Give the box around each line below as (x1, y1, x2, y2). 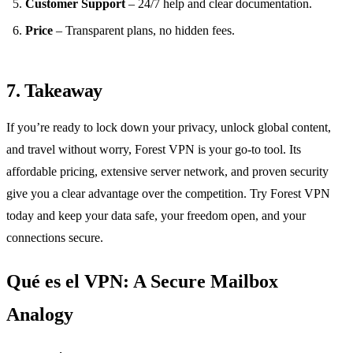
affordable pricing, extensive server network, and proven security (6, 164, 329, 178)
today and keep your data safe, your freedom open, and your (6, 208, 306, 222)
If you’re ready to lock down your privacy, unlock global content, (6, 120, 331, 134)
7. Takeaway (6, 80, 102, 101)
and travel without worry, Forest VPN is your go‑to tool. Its (6, 142, 301, 156)
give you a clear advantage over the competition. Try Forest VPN (6, 186, 330, 200)
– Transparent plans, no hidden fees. (53, 23, 235, 37)
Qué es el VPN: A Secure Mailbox (6, 270, 278, 292)
